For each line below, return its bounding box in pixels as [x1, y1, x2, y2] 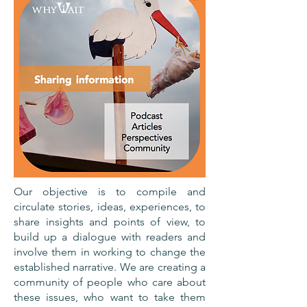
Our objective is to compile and [14, 185, 206, 198]
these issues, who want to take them [14, 291, 206, 304]
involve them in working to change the [14, 245, 206, 258]
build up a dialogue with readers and [14, 230, 206, 243]
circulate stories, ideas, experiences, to [14, 200, 206, 213]
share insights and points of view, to [14, 215, 206, 228]
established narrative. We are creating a [14, 260, 206, 273]
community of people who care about [14, 275, 206, 288]
